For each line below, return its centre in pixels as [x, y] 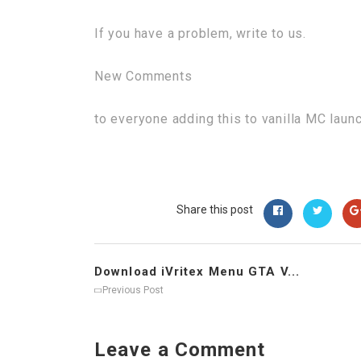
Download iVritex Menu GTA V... [197, 272]
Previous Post [132, 290]
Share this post [215, 210]
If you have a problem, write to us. [200, 33]
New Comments [143, 76]
